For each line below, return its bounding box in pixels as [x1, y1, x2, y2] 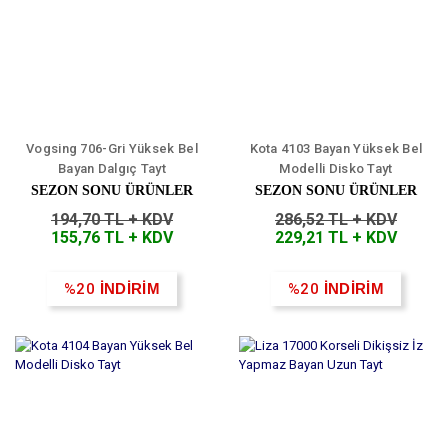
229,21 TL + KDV [275, 228, 397, 248]
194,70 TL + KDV [51, 210, 173, 230]
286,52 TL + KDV [275, 210, 397, 230]
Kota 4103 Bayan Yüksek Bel [249, 141, 423, 157]
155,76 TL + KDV [51, 228, 173, 248]
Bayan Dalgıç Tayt [57, 161, 167, 177]
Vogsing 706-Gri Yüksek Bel [26, 141, 198, 157]
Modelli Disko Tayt [279, 161, 393, 177]
